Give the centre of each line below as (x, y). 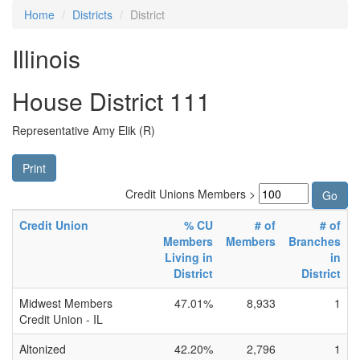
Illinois (46, 58)
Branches (315, 241)
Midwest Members (66, 303)
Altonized (43, 349)
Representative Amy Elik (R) (84, 130)
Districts (92, 14)
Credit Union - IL (61, 319)
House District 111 (111, 101)
